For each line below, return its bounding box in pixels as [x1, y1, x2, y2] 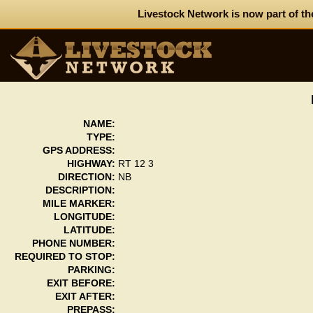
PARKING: [67, 265, 115, 275]
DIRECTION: [57, 172, 115, 182]
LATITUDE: [63, 225, 115, 235]
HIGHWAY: [66, 159, 115, 169]
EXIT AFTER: [54, 291, 115, 302]
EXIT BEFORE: [46, 278, 115, 289]
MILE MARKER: [42, 198, 115, 209]
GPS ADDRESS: [42, 145, 115, 156]
